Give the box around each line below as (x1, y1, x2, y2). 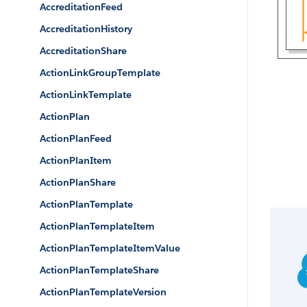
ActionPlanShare (40, 176, 116, 188)
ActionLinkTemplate (40, 88, 132, 101)
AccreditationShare (40, 45, 127, 57)
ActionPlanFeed (40, 132, 112, 145)
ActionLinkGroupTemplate (40, 66, 160, 79)
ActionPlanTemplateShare (40, 264, 159, 276)
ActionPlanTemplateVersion (40, 286, 167, 298)
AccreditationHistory (40, 23, 132, 35)
